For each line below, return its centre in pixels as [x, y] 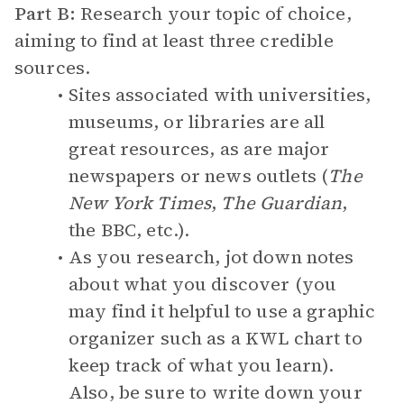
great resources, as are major [199, 149]
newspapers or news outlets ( [199, 176]
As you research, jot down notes [211, 257]
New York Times [140, 203]
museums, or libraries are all [197, 122]
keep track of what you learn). [202, 365]
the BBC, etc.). [129, 230]
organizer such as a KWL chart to [216, 338]
